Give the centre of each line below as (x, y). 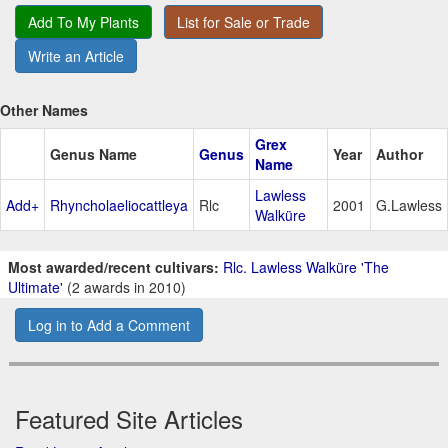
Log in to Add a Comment (109, 325)
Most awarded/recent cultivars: (113, 267)
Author (399, 154)
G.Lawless (409, 205)
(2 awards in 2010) (124, 287)
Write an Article (76, 56)
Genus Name (93, 154)
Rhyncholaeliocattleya (119, 205)
